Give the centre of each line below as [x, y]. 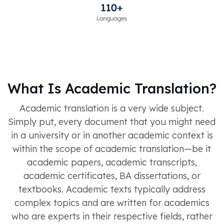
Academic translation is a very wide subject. [112, 108]
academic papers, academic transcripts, [112, 162]
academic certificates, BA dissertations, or [112, 175]
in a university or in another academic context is [112, 135]
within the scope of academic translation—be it [112, 148]
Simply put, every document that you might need [112, 121]
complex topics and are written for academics [112, 202]
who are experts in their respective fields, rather [112, 216]
